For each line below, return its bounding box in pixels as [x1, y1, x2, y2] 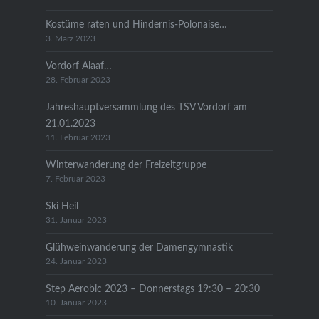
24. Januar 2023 [45, 257, 107, 266]
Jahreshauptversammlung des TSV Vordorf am [45, 101, 247, 113]
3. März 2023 [45, 34, 95, 43]
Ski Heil [45, 200, 78, 211]
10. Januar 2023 [45, 298, 107, 307]
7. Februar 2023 [45, 174, 105, 183]
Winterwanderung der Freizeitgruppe [45, 159, 206, 170]
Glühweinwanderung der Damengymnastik [45, 241, 233, 253]
